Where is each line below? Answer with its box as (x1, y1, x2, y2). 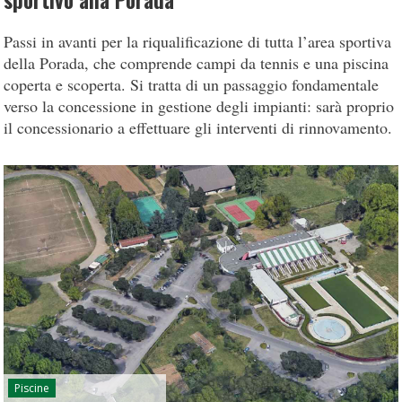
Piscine (14, 380, 50, 396)
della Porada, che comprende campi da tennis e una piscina (4, 52, 389, 74)
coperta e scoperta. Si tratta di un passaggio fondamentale (4, 74, 380, 95)
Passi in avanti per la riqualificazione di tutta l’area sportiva (4, 31, 392, 52)
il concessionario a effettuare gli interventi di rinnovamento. (4, 117, 393, 138)
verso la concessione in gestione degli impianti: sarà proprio (4, 95, 395, 117)
